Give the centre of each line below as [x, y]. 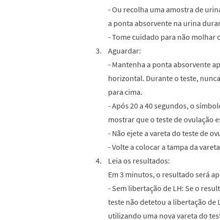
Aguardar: [124, 51]
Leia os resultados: [139, 161]
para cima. [125, 92]
